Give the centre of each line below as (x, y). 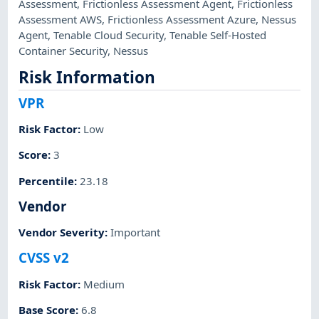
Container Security (63, 50)
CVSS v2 (44, 258)
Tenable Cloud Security (109, 35)
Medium (104, 284)
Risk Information (87, 78)
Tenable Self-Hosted (218, 35)
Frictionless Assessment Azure (182, 19)
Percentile (47, 181)
